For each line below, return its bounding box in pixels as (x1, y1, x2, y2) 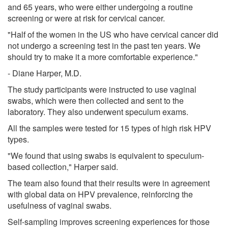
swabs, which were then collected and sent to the (8, 94, 184, 106)
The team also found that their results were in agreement (8, 177, 210, 189)
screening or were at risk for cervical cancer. (8, 12, 165, 24)
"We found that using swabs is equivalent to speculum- (8, 149, 204, 161)
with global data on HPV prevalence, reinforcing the (8, 188, 193, 200)
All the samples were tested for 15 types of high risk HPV (8, 122, 211, 134)
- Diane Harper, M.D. (8, 67, 81, 79)
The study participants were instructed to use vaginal (8, 83, 196, 95)
